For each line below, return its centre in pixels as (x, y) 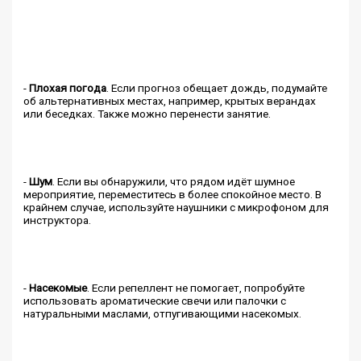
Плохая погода (68, 87)
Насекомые (58, 288)
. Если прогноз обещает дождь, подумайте (217, 87)
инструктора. (58, 220)
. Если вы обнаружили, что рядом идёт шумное (174, 182)
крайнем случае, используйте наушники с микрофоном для (176, 207)
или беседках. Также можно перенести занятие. (147, 113)
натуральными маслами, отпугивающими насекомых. (163, 314)
